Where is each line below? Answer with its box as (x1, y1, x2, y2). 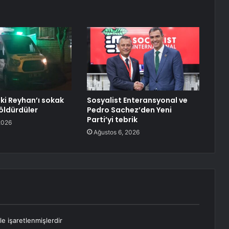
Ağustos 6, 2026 (93, 128, 140, 136)
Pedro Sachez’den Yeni (86, 105, 172, 116)
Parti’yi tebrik (86, 114, 138, 125)
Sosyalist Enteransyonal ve (86, 95, 188, 106)
